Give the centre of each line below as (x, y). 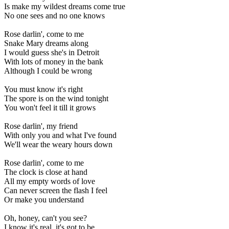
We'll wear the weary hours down (58, 144)
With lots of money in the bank (54, 61)
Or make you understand (44, 199)
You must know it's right (43, 89)
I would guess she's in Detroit (52, 52)
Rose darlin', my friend (41, 126)
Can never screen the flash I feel (56, 190)
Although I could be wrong (48, 71)
